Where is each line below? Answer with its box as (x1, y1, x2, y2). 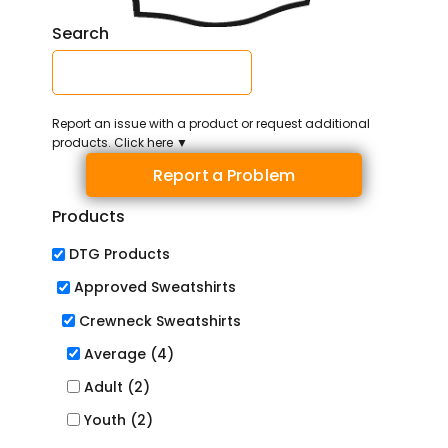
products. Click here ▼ (51, 134, 188, 152)
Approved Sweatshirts (73, 277, 236, 298)
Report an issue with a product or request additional (51, 115, 370, 133)
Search (51, 21, 109, 45)
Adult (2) (83, 376, 150, 397)
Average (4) (83, 343, 174, 364)
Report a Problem (152, 164, 296, 188)
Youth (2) (83, 409, 153, 430)
